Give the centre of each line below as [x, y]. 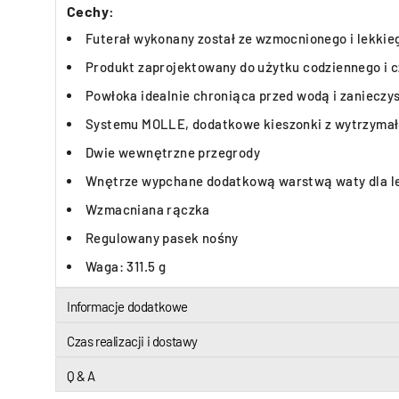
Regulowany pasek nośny [162, 238]
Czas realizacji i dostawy [132, 341]
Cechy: [91, 11]
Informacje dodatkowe [127, 306]
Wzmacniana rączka [148, 209]
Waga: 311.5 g [126, 266]
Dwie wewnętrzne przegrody [173, 152]
